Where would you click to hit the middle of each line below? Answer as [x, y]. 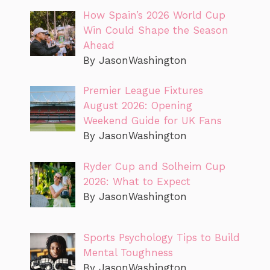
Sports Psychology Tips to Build [161, 238]
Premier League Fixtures [143, 91]
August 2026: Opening [137, 106]
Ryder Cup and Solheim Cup [154, 166]
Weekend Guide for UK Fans [152, 121]
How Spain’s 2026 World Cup [154, 15]
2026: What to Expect [137, 181]
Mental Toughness [128, 253]
